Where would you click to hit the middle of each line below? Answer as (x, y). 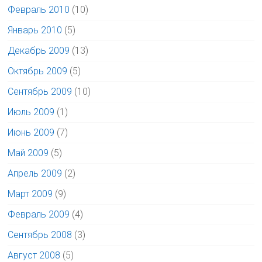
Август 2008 (34, 255)
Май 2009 (28, 153)
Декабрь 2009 (39, 50)
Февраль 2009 (39, 214)
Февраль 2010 (39, 9)
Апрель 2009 (35, 173)
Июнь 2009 (31, 132)
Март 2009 (30, 194)
